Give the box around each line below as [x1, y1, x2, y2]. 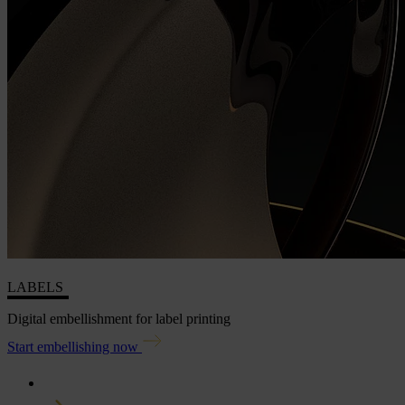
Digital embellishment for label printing [7, 310, 231, 326]
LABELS [7, 279, 63, 295]
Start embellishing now [7, 338, 138, 354]
